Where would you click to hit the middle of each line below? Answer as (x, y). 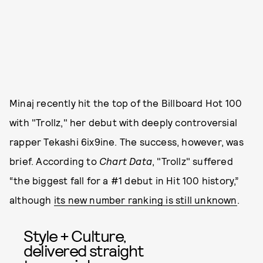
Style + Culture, (75, 235)
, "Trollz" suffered (193, 161)
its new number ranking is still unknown (145, 200)
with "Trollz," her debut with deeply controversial (124, 122)
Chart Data (126, 161)
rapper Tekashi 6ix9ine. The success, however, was (127, 141)
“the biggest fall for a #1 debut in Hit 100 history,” (124, 180)
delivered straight (84, 250)
